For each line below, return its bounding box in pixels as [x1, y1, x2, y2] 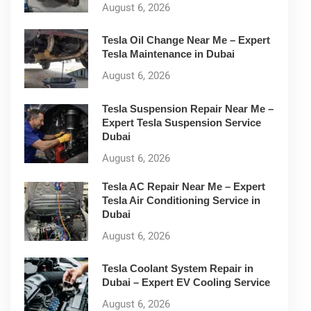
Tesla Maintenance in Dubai [102, 48, 235, 60]
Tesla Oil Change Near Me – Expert [102, 34, 270, 47]
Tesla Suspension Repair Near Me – [102, 102, 274, 115]
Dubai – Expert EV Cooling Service [102, 276, 270, 289]
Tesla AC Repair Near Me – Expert [102, 180, 265, 192]
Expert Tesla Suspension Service [102, 116, 261, 128]
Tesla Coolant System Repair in [102, 262, 253, 275]
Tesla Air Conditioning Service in [102, 194, 260, 206]
